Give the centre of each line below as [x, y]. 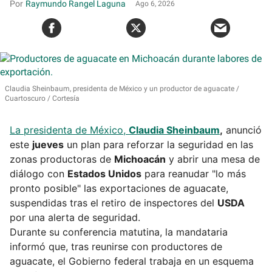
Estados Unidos [104, 173]
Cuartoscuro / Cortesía [42, 98]
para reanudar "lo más [194, 173]
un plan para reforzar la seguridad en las [158, 144]
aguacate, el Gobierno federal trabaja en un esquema [132, 261]
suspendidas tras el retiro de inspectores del [114, 202]
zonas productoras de [62, 159]
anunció [242, 130]
